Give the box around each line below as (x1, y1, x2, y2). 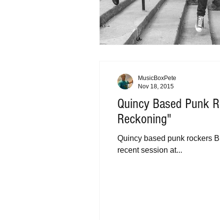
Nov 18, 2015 (138, 82, 174, 90)
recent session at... (117, 146, 182, 154)
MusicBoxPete (138, 75, 176, 82)
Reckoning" (117, 111, 171, 127)
